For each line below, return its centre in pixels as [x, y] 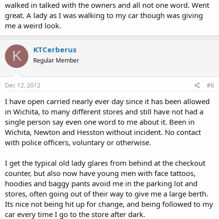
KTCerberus [55, 49]
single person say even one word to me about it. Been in [100, 122]
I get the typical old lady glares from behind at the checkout [105, 163]
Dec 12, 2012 [23, 85]
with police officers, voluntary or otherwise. [78, 142]
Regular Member [56, 60]
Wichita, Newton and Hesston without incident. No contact [103, 132]
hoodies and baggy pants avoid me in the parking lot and [101, 183]
